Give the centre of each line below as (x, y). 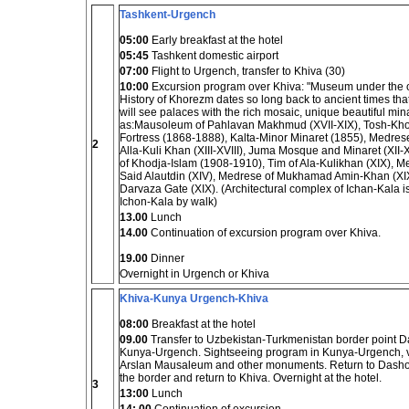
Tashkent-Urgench (168, 15)
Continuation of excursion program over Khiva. (264, 233)
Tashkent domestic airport (214, 56)
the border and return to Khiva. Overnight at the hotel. (251, 378)
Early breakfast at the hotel (216, 40)
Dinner (166, 258)
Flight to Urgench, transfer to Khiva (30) (247, 71)
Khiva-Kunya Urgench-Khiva (194, 299)
